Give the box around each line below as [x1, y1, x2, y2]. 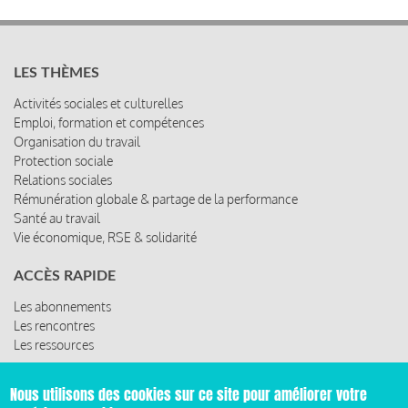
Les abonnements [14, 298, 111, 314]
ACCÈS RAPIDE [14, 268, 116, 283]
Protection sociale [14, 152, 113, 168]
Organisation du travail [14, 133, 140, 149]
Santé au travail [14, 209, 100, 226]
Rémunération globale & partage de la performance [14, 190, 298, 207]
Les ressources [14, 336, 94, 352]
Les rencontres [14, 317, 95, 333]
